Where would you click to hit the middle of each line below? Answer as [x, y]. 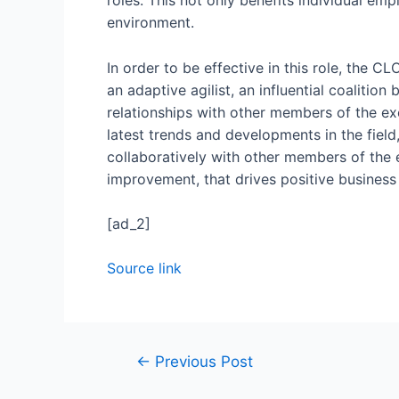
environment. [151, 23]
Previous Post [201, 362]
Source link [144, 269]
